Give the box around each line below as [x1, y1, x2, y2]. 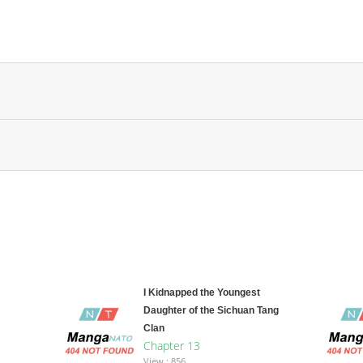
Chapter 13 [143, 338, 200, 354]
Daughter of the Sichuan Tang [143, 305, 279, 317]
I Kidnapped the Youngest [143, 287, 260, 299]
